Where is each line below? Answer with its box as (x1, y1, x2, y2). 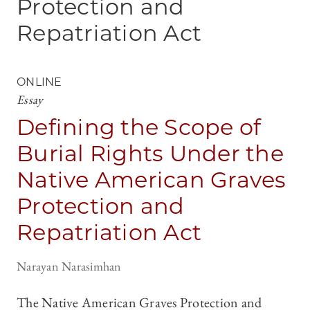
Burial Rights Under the (17, 140, 284, 167)
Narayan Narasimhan (17, 258, 122, 275)
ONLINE (17, 75, 62, 89)
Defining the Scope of (17, 113, 262, 141)
